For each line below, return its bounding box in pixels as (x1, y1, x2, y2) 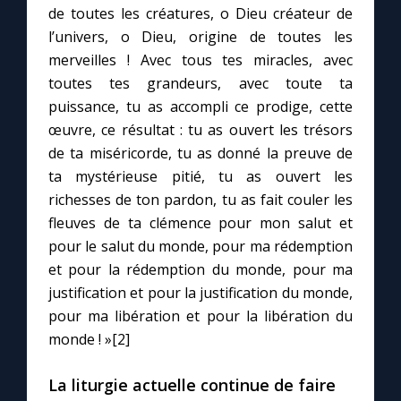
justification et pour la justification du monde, (48, 283, 353, 303)
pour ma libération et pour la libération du (48, 306, 353, 327)
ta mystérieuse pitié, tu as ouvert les (48, 166, 353, 187)
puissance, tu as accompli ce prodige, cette (48, 97, 353, 117)
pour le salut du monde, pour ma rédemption (48, 236, 353, 257)
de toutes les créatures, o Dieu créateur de (48, 4, 353, 24)
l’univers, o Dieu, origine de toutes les (48, 27, 353, 47)
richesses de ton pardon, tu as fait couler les (48, 190, 353, 210)
